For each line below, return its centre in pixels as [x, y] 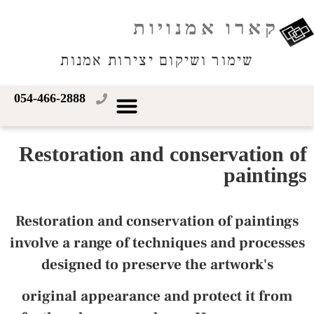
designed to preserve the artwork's [157, 265]
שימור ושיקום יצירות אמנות [157, 60]
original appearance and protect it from [157, 296]
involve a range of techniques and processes [157, 243]
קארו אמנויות [206, 27]
